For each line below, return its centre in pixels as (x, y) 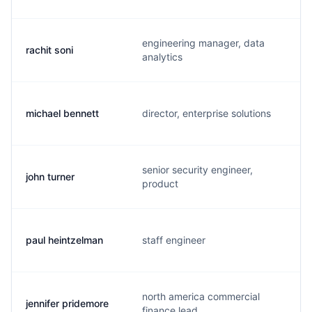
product (160, 184)
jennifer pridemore (67, 303)
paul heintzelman (64, 240)
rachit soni (49, 50)
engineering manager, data (203, 43)
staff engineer (174, 240)
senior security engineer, (197, 170)
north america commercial (201, 296)
